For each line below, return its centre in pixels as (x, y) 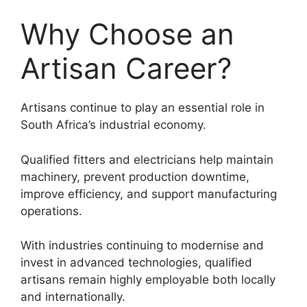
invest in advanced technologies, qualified (136, 263)
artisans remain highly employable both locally (148, 280)
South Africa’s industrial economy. (113, 125)
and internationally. (73, 297)
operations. (51, 211)
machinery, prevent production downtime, (135, 176)
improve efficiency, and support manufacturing (149, 194)
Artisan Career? (126, 69)
